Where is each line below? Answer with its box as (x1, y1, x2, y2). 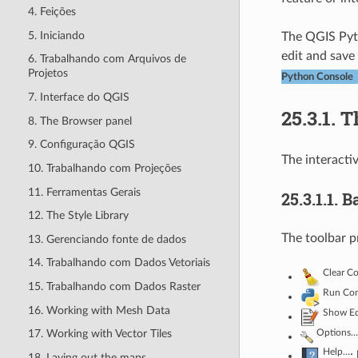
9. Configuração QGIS (27, 138, 135, 151)
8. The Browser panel (27, 114, 132, 127)
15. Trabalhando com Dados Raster (27, 280, 201, 292)
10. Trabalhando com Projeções (27, 161, 181, 174)
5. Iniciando (27, 29, 85, 42)
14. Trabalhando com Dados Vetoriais (27, 257, 210, 269)
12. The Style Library (27, 209, 129, 222)
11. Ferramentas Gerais (27, 185, 141, 198)
